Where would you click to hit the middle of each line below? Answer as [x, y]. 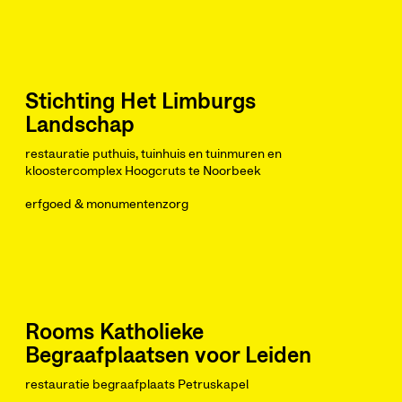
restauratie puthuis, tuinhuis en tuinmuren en [153, 154]
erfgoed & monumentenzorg [107, 205]
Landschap [80, 126]
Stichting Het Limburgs [140, 102]
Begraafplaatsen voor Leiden [168, 356]
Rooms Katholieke [114, 333]
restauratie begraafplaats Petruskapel [137, 385]
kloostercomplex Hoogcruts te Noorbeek [143, 171]
